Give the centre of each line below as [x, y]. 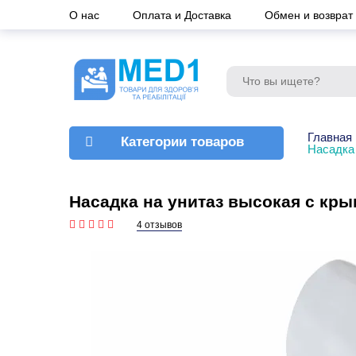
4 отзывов [159, 225]
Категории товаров [182, 142]
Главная [330, 137]
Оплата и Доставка [184, 15]
